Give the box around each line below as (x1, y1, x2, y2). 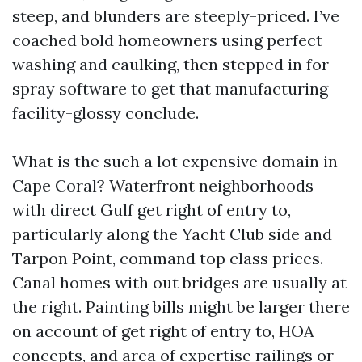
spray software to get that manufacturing (12, 78, 328, 99)
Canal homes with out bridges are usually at (12, 272, 347, 293)
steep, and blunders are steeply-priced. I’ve (12, 6, 339, 26)
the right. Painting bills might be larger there (12, 297, 350, 317)
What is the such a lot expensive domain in (12, 151, 338, 171)
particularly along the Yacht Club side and (12, 224, 332, 244)
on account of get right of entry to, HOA (12, 321, 314, 341)
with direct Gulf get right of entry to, (12, 200, 291, 220)
